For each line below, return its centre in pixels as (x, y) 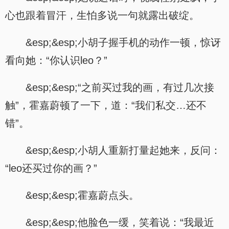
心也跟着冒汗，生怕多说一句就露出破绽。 (102, 15)
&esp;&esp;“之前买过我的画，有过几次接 (120, 87)
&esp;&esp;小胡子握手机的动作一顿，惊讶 (123, 42)
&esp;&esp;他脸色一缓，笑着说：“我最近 (120, 222)
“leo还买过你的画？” (51, 168)
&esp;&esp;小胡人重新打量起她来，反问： (123, 150)
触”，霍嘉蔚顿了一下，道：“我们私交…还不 (106, 105)
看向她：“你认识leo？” (56, 60)
